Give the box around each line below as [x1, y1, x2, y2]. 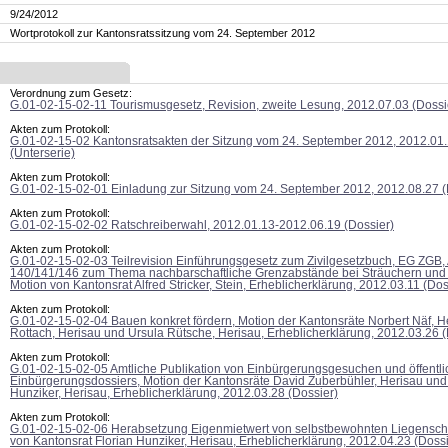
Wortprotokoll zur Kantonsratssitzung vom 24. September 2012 [10, 27, 315, 39]
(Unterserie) [10, 146, 75, 160]
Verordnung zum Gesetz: [10, 87, 132, 99]
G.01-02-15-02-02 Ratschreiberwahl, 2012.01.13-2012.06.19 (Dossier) [10, 218, 394, 232]
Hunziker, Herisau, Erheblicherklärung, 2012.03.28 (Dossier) [10, 386, 338, 400]
